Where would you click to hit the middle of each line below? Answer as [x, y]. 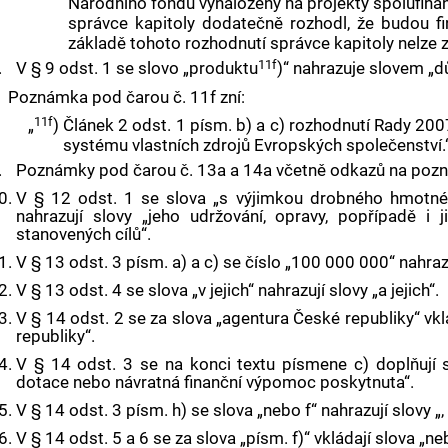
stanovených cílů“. [84, 234]
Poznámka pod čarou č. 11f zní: [126, 96]
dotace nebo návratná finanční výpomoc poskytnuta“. [215, 381]
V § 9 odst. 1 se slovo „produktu [136, 67]
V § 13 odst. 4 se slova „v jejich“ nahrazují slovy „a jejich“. [228, 289]
